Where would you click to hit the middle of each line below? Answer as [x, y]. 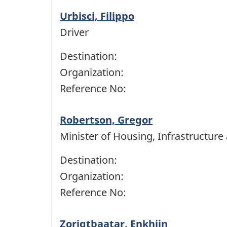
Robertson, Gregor [106, 120]
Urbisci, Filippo [97, 16]
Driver [74, 32]
